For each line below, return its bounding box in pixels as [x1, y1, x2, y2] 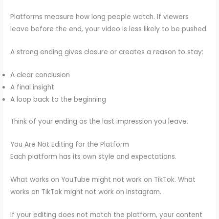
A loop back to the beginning [10, 94, 107, 104]
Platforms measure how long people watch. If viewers [10, 12, 189, 22]
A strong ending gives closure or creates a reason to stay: [10, 47, 204, 57]
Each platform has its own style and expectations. [10, 152, 177, 162]
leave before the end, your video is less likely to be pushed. [10, 24, 208, 34]
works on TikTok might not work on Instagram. [10, 187, 162, 197]
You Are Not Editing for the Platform [10, 140, 130, 150]
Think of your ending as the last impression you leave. [10, 117, 189, 127]
